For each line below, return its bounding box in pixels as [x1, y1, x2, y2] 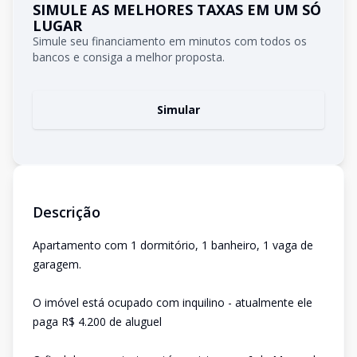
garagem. [33, 257, 81, 272]
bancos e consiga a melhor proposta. [33, 49, 225, 65]
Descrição [33, 202, 100, 222]
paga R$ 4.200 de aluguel [33, 314, 162, 329]
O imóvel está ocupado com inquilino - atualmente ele [33, 295, 312, 310]
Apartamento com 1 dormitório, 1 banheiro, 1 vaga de [33, 237, 313, 253]
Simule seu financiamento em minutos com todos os [33, 33, 307, 49]
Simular [157, 102, 200, 117]
